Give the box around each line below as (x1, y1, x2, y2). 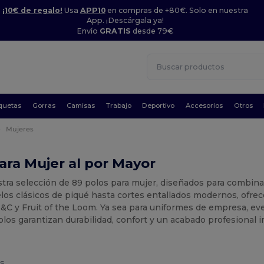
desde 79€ (131, 27, 174, 35)
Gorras (32, 101, 56, 110)
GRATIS (100, 27, 131, 35)
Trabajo (105, 101, 131, 110)
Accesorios (186, 101, 223, 110)
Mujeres (6, 124, 34, 133)
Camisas (66, 101, 95, 110)
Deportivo (142, 101, 175, 110)
